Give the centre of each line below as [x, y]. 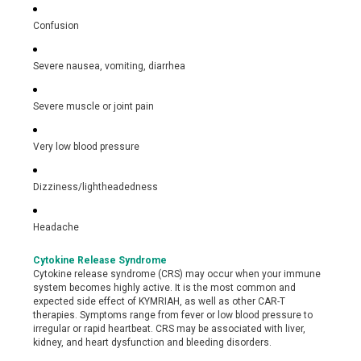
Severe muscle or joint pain [94, 106]
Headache [56, 227]
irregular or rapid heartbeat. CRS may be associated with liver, [170, 329]
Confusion [56, 26]
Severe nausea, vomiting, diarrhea [110, 66]
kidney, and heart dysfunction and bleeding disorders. [153, 342]
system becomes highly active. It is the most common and [165, 288]
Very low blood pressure [87, 147]
